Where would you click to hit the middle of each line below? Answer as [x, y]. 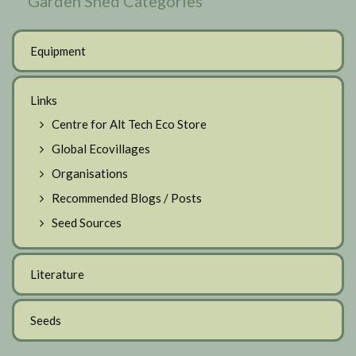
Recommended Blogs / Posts [127, 197]
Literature [57, 274]
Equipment [58, 50]
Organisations [90, 173]
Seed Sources [87, 222]
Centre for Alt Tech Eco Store [129, 124]
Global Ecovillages [101, 148]
